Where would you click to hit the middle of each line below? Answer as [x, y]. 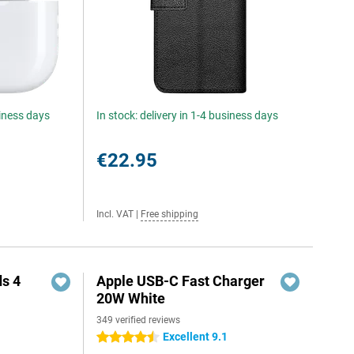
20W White [131, 298]
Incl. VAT [115, 214]
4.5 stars [119, 337]
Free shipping [170, 214]
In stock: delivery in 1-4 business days [188, 115]
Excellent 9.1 [196, 337]
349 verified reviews [139, 320]
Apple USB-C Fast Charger [181, 281]
